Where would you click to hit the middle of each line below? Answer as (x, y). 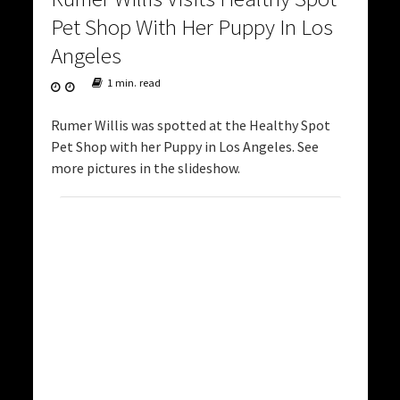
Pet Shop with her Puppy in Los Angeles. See (184, 146)
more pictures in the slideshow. (145, 167)
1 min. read (133, 82)
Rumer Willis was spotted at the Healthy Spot (190, 125)
